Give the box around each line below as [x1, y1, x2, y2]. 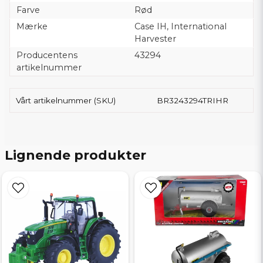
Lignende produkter [5, 147, 146, 163]
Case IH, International [134, 21, 227, 32]
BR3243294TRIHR [157, 96, 229, 105]
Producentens [16, 50, 77, 60]
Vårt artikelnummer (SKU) [16, 96, 116, 105]
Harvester [134, 33, 176, 44]
